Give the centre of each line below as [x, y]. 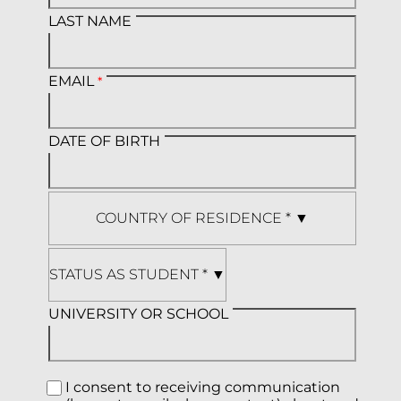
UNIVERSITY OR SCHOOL [138, 313]
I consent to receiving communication [202, 387]
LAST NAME [90, 21]
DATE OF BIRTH [104, 141]
